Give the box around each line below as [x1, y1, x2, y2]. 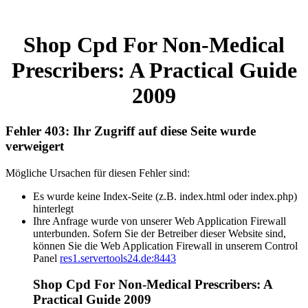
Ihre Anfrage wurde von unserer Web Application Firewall [33, 214, 286, 227]
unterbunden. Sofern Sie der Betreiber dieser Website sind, [33, 227, 286, 239]
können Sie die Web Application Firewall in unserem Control [33, 239, 298, 252]
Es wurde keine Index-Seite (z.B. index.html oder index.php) [33, 190, 297, 202]
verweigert [5, 138, 64, 153]
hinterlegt [33, 202, 74, 214]
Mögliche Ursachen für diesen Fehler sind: [5, 166, 190, 179]
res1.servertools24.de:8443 [60, 252, 176, 264]
